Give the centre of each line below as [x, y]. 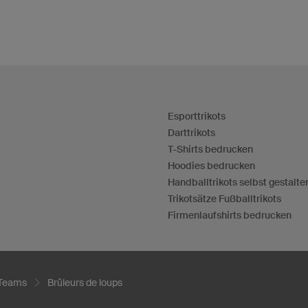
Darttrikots [191, 133]
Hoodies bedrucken [211, 166]
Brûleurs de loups [85, 282]
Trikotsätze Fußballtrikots [224, 199]
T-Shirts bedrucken [210, 149]
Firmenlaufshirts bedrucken [230, 215]
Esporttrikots [197, 116]
